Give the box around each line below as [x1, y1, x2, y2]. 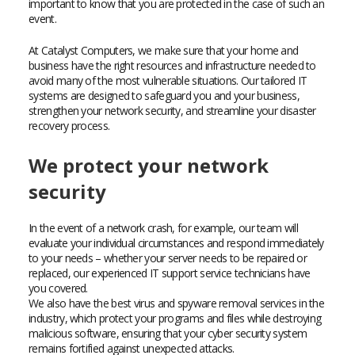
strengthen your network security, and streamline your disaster [29, 103, 316, 118]
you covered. [29, 281, 88, 296]
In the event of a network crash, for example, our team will [29, 220, 298, 235]
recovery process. [29, 118, 110, 133]
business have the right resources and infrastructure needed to [29, 58, 316, 73]
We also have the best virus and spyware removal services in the [29, 296, 325, 311]
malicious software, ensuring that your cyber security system [29, 326, 307, 341]
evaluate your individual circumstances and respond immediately [29, 235, 324, 250]
